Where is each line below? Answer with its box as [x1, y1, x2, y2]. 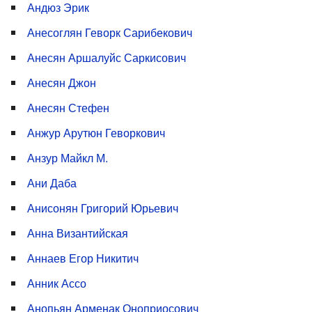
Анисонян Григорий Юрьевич [27, 200, 178, 217]
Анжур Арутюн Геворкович [27, 125, 165, 141]
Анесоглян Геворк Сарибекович [27, 24, 192, 41]
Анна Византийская [27, 225, 128, 242]
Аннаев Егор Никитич [27, 250, 139, 267]
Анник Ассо [27, 275, 86, 292]
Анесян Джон [27, 75, 96, 91]
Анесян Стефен [27, 100, 109, 116]
